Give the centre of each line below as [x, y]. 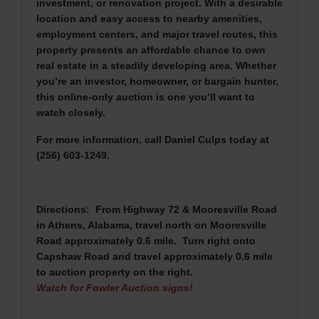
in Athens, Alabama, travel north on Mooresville [151, 225]
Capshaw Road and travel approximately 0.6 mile [155, 256]
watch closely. [71, 112]
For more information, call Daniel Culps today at [153, 139]
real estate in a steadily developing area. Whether [156, 65]
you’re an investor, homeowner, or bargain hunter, [157, 81]
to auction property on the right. [116, 272]
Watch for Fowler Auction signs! [115, 287]
